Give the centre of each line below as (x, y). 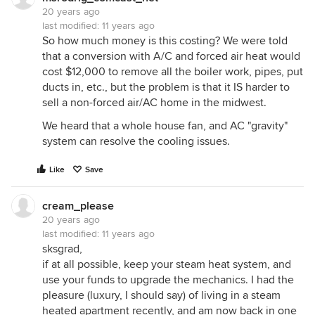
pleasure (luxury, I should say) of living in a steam (161, 295)
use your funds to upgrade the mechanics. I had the (168, 280)
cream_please (78, 206)
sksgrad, (62, 249)
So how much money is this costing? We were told (165, 41)
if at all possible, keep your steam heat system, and (167, 264)
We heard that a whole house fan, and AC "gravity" (165, 126)
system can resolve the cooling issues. (136, 141)
